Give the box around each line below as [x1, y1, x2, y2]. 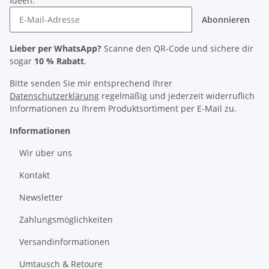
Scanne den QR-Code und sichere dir [101, 42, 253, 54]
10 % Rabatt [34, 55, 84, 67]
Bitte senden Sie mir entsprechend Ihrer [10, 77, 172, 89]
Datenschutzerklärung [10, 89, 99, 101]
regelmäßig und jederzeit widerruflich [99, 89, 255, 101]
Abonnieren [202, 13, 250, 25]
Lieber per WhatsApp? [10, 42, 101, 54]
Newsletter [19, 191, 63, 203]
